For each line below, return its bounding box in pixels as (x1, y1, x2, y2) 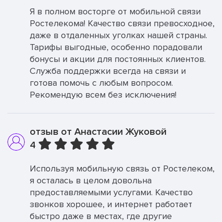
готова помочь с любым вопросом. (30, 77, 173, 88)
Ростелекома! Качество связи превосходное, (30, 18, 215, 29)
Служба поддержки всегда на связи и (30, 65, 186, 76)
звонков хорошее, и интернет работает (30, 199, 192, 210)
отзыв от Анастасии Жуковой (30, 126, 166, 138)
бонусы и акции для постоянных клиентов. (30, 54, 206, 64)
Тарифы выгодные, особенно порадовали (30, 42, 202, 53)
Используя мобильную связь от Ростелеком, (30, 163, 215, 174)
